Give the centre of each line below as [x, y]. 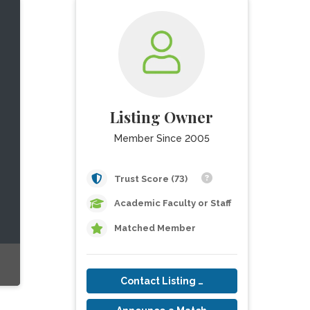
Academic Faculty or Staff [172, 203]
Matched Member [155, 228]
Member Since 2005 [162, 138]
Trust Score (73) [152, 179]
